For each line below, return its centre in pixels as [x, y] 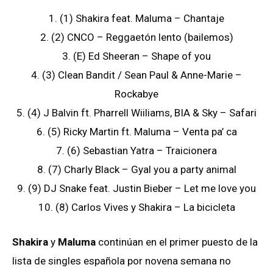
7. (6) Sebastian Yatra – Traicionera [136, 151]
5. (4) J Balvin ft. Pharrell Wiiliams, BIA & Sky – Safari [136, 113]
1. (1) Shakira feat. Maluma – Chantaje [136, 19]
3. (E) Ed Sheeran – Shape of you [136, 56]
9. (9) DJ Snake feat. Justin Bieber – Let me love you [136, 189]
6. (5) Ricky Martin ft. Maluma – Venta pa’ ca [136, 132]
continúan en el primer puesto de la [177, 242]
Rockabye [136, 94]
